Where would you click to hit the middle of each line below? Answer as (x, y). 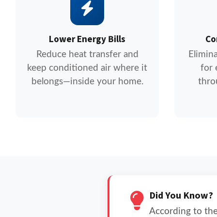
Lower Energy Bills (87, 39)
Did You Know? (181, 196)
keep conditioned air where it (87, 68)
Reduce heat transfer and (87, 54)
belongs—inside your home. (87, 82)
